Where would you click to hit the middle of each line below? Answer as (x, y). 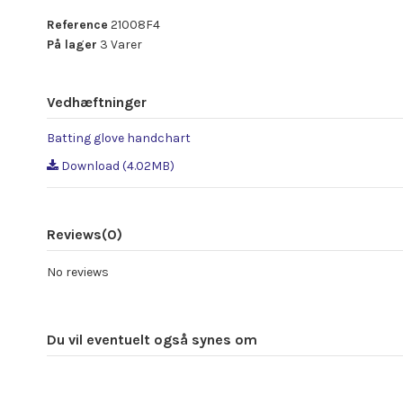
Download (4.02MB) (116, 166)
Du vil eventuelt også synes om (152, 339)
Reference (77, 24)
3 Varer (121, 44)
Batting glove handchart (119, 139)
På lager (72, 44)
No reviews (78, 272)
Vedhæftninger (97, 102)
